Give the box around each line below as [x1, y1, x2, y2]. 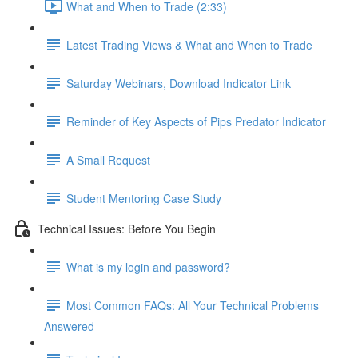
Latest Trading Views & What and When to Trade [66, 36, 312, 53]
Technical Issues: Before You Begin [38, 220, 216, 237]
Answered [44, 318, 94, 334]
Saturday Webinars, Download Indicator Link [66, 74, 291, 91]
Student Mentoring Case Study [66, 189, 221, 206]
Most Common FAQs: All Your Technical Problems [66, 296, 319, 313]
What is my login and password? [66, 258, 230, 275]
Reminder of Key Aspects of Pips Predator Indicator [66, 113, 326, 129]
